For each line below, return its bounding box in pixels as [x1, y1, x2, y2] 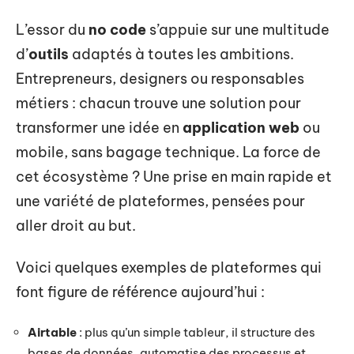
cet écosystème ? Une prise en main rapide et [16, 167, 332, 186]
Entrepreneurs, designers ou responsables [16, 69, 304, 88]
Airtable [28, 324, 77, 340]
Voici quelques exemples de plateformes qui [16, 258, 322, 277]
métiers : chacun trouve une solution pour [16, 93, 301, 112]
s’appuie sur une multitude [146, 20, 330, 39]
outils [28, 44, 69, 63]
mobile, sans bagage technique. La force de [16, 142, 321, 161]
